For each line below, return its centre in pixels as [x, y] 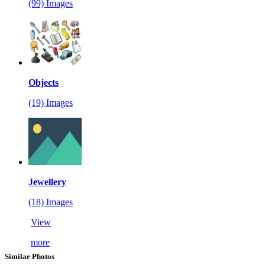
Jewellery [47, 182]
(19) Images [51, 102]
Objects [43, 82]
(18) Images [51, 202]
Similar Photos [30, 256]
